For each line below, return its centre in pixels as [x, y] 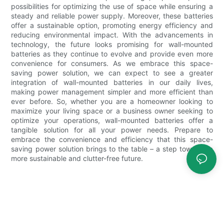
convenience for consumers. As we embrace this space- [112, 63]
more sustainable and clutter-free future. [77, 158]
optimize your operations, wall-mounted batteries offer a [112, 120]
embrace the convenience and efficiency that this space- [112, 139]
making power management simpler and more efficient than [112, 91]
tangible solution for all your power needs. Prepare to [112, 129]
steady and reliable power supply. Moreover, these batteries [112, 15]
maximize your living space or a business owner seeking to [112, 110]
